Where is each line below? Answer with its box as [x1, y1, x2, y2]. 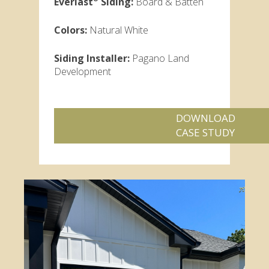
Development [54, 64, 111, 78]
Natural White [89, 23, 148, 37]
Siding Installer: [54, 51, 132, 65]
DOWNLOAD [175, 111, 235, 125]
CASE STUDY [176, 125, 235, 140]
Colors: [54, 23, 89, 37]
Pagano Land [132, 51, 189, 65]
